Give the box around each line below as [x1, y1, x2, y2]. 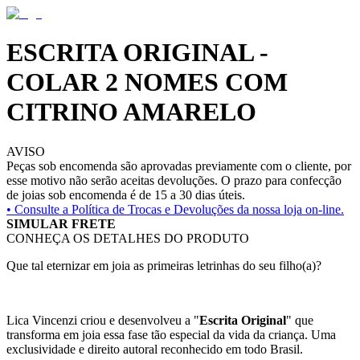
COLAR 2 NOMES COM [6, 67, 288, 97]
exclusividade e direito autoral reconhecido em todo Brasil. [6, 342, 303, 356]
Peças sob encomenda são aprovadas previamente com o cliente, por [6, 158, 351, 173]
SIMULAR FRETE [6, 216, 116, 231]
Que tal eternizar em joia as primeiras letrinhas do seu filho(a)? [6, 258, 321, 272]
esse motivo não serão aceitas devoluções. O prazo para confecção [6, 173, 342, 187]
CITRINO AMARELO [6, 97, 256, 127]
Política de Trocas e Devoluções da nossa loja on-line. [72, 202, 344, 216]
